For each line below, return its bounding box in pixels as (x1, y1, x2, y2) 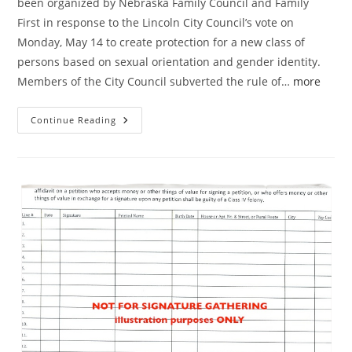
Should (115, 156, 158, 171)
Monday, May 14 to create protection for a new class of (17, 34, 306, 49)
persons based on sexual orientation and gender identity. (17, 53, 321, 69)
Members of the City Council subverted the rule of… (17, 73, 294, 89)
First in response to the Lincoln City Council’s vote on (17, 14, 295, 30)
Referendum (115, 178, 190, 193)
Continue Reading (31, 113, 117, 126)
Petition (115, 189, 163, 204)
